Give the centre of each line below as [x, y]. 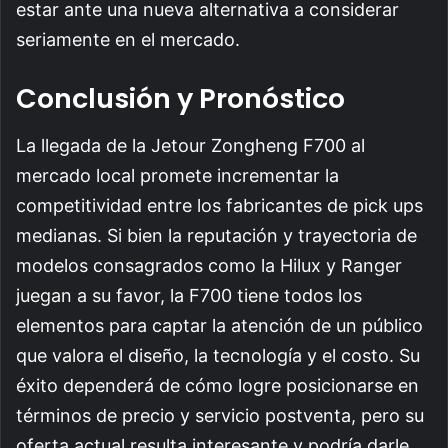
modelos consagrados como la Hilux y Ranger [209, 265]
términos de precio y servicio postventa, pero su [220, 415]
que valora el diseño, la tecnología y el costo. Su [218, 355]
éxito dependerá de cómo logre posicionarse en [217, 385]
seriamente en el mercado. [128, 40]
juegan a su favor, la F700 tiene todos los [189, 295]
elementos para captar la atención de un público [219, 325]
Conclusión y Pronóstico [180, 99]
